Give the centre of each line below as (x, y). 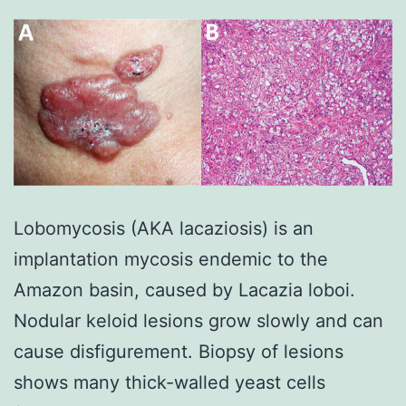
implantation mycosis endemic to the (171, 260)
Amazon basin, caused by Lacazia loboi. (184, 290)
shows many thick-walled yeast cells (169, 383)
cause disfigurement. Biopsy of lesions (179, 352)
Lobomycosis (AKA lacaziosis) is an (164, 229)
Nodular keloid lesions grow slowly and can (198, 321)
